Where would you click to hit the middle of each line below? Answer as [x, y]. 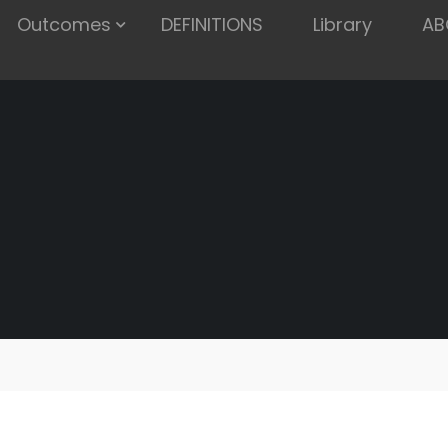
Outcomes [64, 24]
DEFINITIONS [212, 24]
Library [342, 24]
